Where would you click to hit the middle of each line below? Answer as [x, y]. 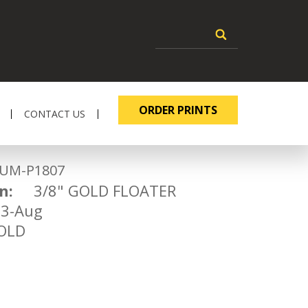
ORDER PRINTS [178, 110]
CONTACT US [55, 114]
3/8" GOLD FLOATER [95, 190]
